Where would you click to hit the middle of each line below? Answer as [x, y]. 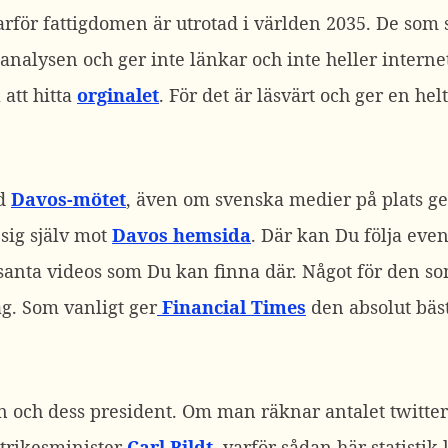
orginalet [118, 95]
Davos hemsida [181, 235]
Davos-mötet [68, 199]
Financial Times [231, 307]
